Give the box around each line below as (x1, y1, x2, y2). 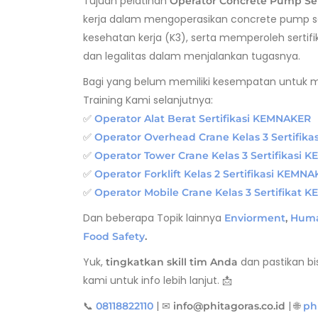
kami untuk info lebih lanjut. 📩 (83, 273, 232, 288)
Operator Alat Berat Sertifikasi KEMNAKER (94, 112, 311, 126)
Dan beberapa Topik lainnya (83, 211, 221, 226)
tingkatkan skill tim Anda (106, 256, 238, 269)
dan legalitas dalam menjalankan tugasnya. (83, 49, 300, 64)
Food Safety (83, 230, 145, 243)
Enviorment (221, 212, 285, 225)
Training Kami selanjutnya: (83, 93, 213, 108)
